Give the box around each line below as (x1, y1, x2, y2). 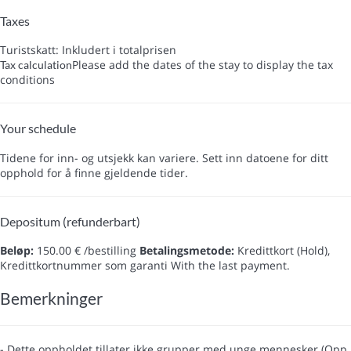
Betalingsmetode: (139, 243, 234, 259)
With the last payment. (171, 258, 290, 273)
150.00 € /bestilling (34, 243, 136, 259)
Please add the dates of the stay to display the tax (72, 57, 333, 73)
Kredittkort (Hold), (234, 243, 330, 259)
